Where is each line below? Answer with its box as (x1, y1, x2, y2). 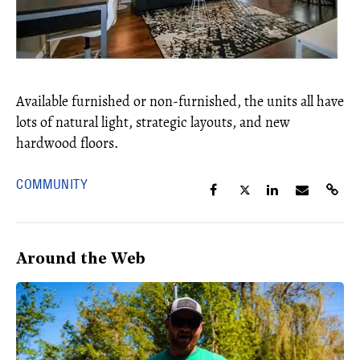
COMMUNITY (16, 175, 88, 192)
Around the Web (16, 251, 145, 268)
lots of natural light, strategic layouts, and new (16, 112, 290, 132)
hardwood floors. (16, 133, 118, 153)
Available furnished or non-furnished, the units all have (16, 91, 344, 111)
